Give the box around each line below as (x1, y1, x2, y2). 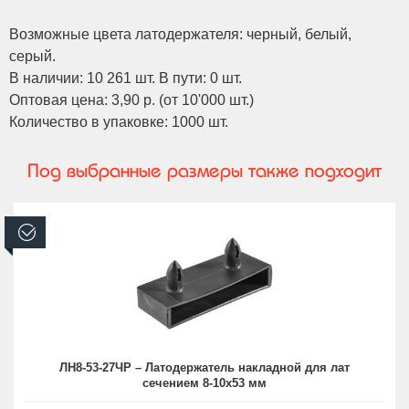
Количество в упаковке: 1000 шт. (9, 113, 228, 130)
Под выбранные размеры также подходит (27, 159, 382, 181)
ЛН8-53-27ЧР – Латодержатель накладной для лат (59, 360, 350, 374)
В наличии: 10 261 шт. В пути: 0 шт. (9, 69, 242, 86)
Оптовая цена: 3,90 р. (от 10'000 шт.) (9, 91, 254, 108)
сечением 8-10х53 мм (142, 375, 267, 390)
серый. (9, 47, 56, 64)
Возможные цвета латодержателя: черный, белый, (9, 26, 351, 42)
